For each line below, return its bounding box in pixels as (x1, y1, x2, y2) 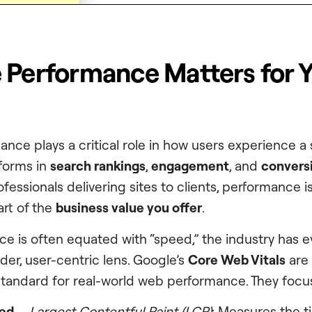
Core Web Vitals (188, 251, 286, 268)
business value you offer (56, 199, 202, 217)
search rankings (50, 157, 146, 175)
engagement (151, 157, 229, 175)
